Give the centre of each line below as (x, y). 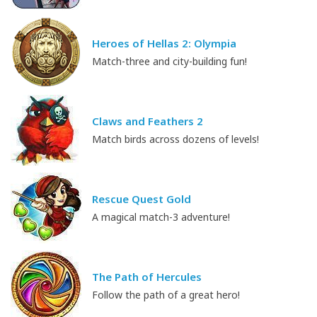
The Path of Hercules (147, 276)
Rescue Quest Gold (142, 198)
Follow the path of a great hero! (166, 294)
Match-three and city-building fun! (169, 61)
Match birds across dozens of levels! (175, 139)
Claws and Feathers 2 (148, 121)
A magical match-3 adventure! (161, 217)
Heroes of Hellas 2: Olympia (164, 43)
